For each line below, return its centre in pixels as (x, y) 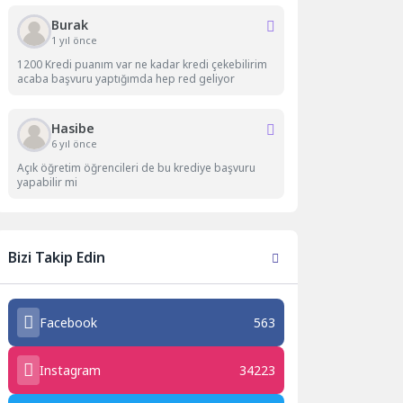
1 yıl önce (75, 40)
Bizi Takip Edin (57, 258)
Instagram (71, 370)
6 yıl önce (75, 143)
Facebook (69, 322)
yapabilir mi (48, 182)
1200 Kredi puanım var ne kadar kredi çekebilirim (143, 64)
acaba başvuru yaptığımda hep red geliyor (126, 78)
